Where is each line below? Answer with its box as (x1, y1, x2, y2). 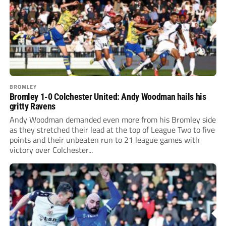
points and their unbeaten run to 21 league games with (9, 133, 200, 146)
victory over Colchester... (9, 143, 93, 156)
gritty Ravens (9, 100, 55, 111)
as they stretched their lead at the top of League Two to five (9, 123, 215, 136)
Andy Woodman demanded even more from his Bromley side (9, 113, 216, 126)
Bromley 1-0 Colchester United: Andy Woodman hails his (9, 91, 206, 102)
